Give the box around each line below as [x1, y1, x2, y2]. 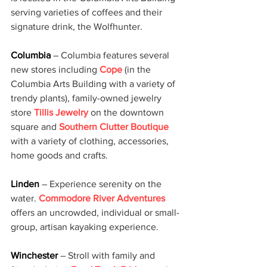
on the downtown [88, 107, 166, 117]
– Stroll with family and [60, 250, 157, 260]
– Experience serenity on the [42, 179, 164, 189]
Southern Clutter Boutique [59, 122, 169, 132]
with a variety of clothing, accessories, [11, 136, 171, 146]
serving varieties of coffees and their [11, 7, 164, 17]
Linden [11, 179, 42, 189]
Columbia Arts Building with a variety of [11, 79, 178, 89]
